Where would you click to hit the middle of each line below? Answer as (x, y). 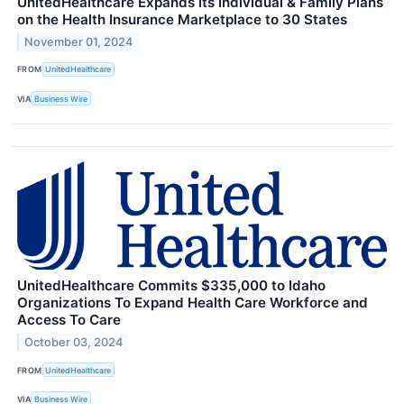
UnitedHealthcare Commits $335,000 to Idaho (171, 286)
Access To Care (69, 320)
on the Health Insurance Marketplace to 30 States (182, 19)
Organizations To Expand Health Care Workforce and (193, 303)
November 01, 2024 (79, 41)
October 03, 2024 (74, 342)
